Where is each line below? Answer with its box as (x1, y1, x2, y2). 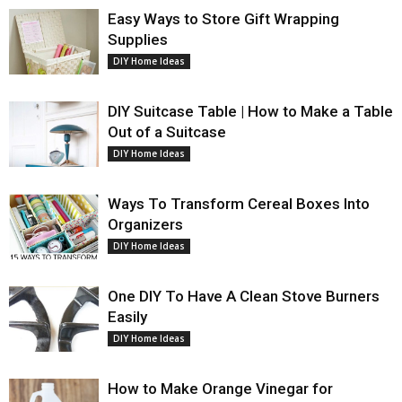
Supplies (108, 31, 168, 48)
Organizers (108, 215, 183, 233)
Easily (108, 308, 147, 326)
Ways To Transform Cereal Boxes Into (108, 195, 370, 213)
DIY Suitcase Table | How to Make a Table (108, 102, 393, 120)
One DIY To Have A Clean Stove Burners (108, 287, 380, 305)
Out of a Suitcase (108, 123, 226, 141)
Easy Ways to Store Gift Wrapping (108, 10, 339, 28)
